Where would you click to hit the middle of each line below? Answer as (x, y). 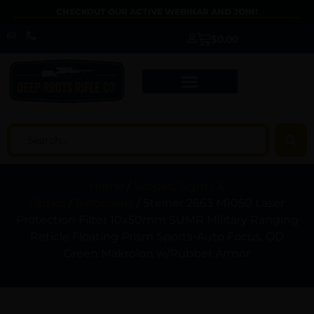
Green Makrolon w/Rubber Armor (157, 254)
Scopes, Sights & (179, 186)
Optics (48, 203)
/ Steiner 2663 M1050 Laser (209, 203)
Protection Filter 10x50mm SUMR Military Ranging (157, 220)
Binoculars (104, 203)
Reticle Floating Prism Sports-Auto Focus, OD (157, 237)
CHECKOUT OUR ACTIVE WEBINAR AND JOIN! (157, 12)
